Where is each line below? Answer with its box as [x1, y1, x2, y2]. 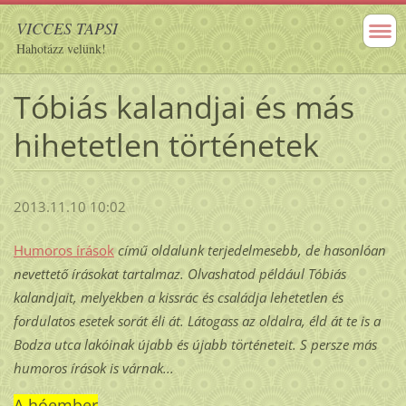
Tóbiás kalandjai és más [13, 85, 354, 128]
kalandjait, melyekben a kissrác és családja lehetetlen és [13, 288, 343, 307]
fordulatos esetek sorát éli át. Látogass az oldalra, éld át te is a [13, 312, 381, 331]
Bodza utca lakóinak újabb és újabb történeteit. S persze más [13, 335, 377, 354]
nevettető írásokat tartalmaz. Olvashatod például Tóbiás [13, 265, 346, 284]
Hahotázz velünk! [16, 40, 106, 57]
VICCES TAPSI [16, 17, 118, 39]
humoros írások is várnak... [13, 359, 174, 378]
